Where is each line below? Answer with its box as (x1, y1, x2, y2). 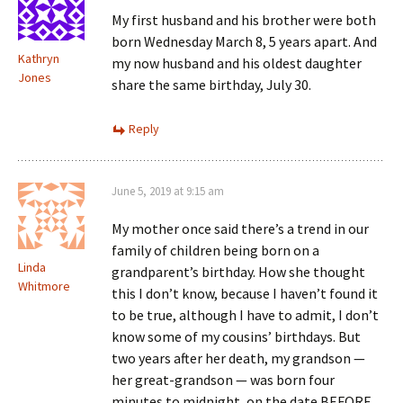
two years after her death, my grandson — (112, 349, 365, 367)
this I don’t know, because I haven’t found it (112, 284, 378, 302)
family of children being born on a (112, 241, 319, 259)
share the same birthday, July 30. (112, 76, 311, 94)
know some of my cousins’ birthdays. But (112, 327, 361, 345)
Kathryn (18, 50, 59, 67)
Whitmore (18, 278, 70, 294)
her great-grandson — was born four (112, 371, 335, 389)
